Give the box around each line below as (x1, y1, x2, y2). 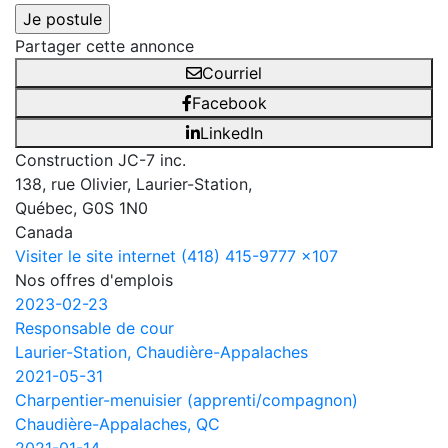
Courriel (202, 62, 262, 83)
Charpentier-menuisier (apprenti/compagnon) (15, 389, 358, 410)
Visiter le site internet (15, 245, 176, 266)
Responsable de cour (15, 317, 174, 338)
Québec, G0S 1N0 (15, 197, 148, 218)
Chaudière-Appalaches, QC (15, 413, 220, 434)
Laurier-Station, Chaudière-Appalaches (15, 341, 308, 362)
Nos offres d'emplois (15, 269, 173, 290)
